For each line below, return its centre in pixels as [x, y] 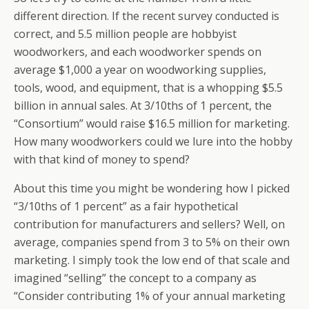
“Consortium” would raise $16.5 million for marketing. [152, 123]
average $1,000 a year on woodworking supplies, [140, 70]
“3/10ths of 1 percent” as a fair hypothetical [126, 206]
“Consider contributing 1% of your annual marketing [150, 296]
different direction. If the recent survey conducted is [147, 16]
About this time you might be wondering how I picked [152, 188]
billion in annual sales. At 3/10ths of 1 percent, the [143, 106]
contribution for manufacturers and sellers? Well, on [149, 224]
